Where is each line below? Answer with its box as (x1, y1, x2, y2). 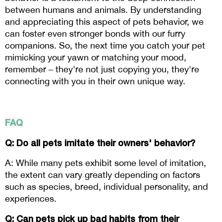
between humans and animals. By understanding (5, 4, 201, 15)
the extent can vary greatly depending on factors (5, 169, 200, 180)
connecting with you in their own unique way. (5, 76, 185, 87)
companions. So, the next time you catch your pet (5, 40, 205, 51)
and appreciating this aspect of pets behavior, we (5, 16, 204, 27)
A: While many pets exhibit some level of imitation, (5, 158, 206, 168)
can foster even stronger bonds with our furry (5, 28, 185, 39)
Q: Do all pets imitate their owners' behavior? (5, 137, 198, 149)
